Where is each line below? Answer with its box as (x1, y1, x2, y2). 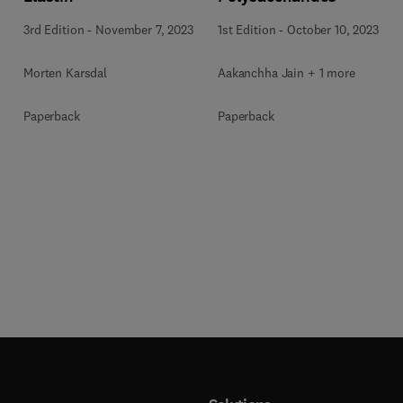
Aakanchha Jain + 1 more (218, 65, 355, 81)
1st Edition (218, 22, 276, 38)
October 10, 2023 (287, 22, 379, 38)
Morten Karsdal (23, 65, 108, 81)
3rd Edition (23, 22, 85, 38)
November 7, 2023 (95, 22, 193, 38)
